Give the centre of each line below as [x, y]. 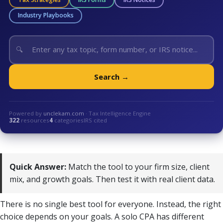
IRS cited [95, 120]
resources [34, 120]
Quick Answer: [38, 167]
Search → [111, 76]
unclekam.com [64, 113]
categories [68, 120]
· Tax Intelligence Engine [117, 113]
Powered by [26, 113]
